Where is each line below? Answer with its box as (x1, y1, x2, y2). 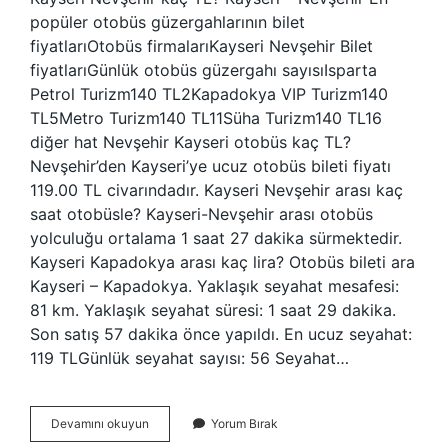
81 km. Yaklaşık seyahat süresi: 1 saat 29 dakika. (30, 300, 396, 320)
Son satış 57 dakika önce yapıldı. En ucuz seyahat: (30, 324, 412, 344)
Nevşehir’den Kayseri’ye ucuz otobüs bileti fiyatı (30, 156, 391, 176)
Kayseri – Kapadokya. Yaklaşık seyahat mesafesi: (30, 276, 399, 296)
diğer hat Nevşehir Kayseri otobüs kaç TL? (30, 132, 351, 152)
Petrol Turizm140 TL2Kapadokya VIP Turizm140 (30, 84, 388, 104)
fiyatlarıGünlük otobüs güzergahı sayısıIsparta (30, 60, 377, 80)
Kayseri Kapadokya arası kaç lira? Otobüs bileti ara (30, 252, 415, 272)
